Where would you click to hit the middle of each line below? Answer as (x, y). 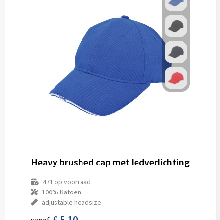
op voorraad (72, 182)
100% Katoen (61, 192)
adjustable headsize (71, 202)
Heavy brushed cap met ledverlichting (110, 162)
